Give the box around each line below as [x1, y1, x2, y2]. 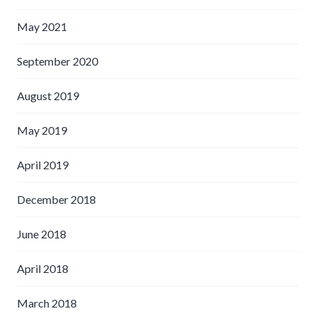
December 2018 [17, 192, 96, 206]
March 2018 [17, 296, 77, 310]
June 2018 [17, 226, 66, 241]
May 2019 [17, 123, 67, 137]
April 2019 [17, 157, 68, 171]
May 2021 [17, 19, 67, 33]
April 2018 [17, 261, 68, 275]
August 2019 [17, 88, 79, 102]
